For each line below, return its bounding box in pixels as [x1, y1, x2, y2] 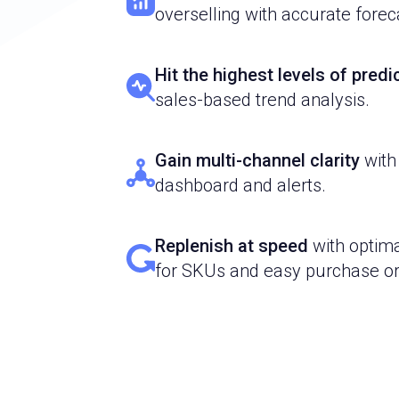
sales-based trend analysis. [155, 88, 370, 110]
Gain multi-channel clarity [155, 149, 360, 171]
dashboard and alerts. [155, 174, 326, 196]
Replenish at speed [155, 234, 308, 256]
